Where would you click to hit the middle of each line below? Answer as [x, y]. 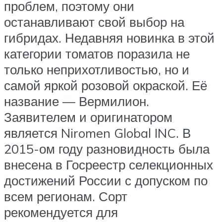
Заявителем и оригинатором [88, 117]
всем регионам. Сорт [66, 196]
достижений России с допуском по [106, 180]
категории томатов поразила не [97, 53]
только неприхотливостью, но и [97, 69]
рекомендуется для [61, 212]
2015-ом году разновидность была [107, 148]
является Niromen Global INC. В [97, 133]
